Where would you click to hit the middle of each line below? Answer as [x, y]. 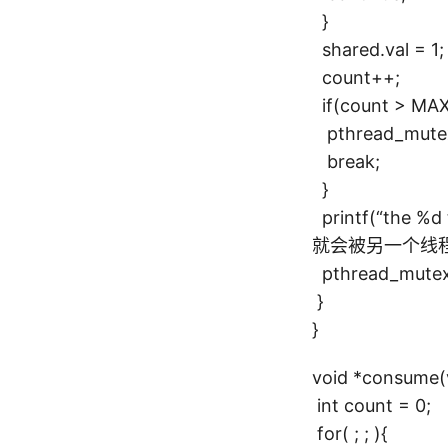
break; [346, 161]
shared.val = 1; [378, 49]
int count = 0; [371, 405]
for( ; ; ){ [350, 433]
